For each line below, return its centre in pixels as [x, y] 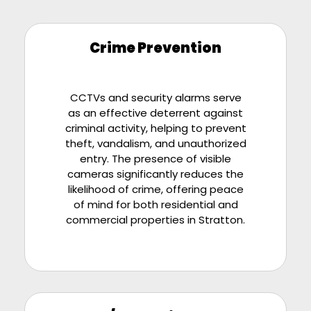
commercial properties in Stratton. [155, 219]
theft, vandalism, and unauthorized [155, 143]
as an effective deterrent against [155, 112]
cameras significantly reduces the [155, 174]
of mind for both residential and [155, 204]
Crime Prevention [155, 48]
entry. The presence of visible [155, 158]
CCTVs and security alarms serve [155, 97]
